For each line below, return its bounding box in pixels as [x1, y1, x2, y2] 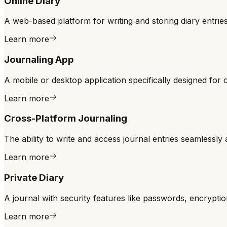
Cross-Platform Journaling [4, 112, 127, 125]
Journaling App [4, 53, 74, 65]
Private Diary [4, 171, 64, 183]
